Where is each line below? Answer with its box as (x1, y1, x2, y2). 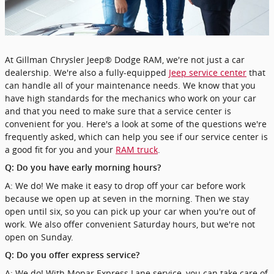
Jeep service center (169, 66, 246, 78)
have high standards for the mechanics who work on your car (5, 92, 256, 104)
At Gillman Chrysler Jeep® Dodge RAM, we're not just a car (5, 53, 245, 65)
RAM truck (116, 143, 158, 155)
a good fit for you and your (5, 143, 116, 155)
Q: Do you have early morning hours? (5, 162, 161, 172)
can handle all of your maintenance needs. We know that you (5, 79, 256, 91)
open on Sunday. (5, 231, 73, 243)
